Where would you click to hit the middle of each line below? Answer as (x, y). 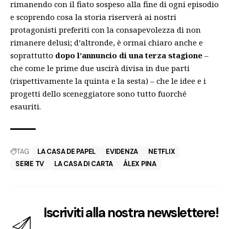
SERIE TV (30, 164)
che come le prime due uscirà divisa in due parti (100, 68)
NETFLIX (162, 151)
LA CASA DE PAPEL (67, 151)
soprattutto (33, 55)
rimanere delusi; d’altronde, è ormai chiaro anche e (107, 42)
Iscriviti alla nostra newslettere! (131, 212)
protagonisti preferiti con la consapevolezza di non (106, 29)
